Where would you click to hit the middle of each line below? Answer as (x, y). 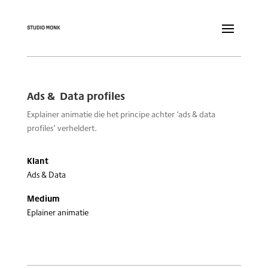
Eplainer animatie (57, 212)
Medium (43, 198)
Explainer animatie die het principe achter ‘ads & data (121, 114)
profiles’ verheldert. (62, 128)
